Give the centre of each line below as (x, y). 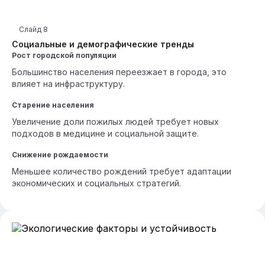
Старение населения (53, 105)
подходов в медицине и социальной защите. (105, 133)
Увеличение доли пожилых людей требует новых (115, 122)
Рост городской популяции (64, 55)
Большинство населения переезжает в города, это (119, 72)
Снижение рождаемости (60, 155)
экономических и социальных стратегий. (96, 183)
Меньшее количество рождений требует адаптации (122, 171)
